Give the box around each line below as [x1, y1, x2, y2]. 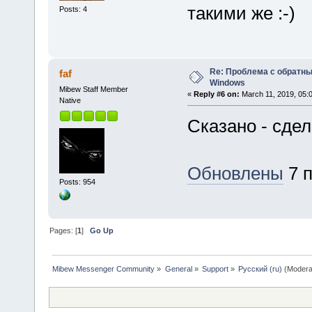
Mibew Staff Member [58, 85, 128, 94]
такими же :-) [187, 3, 295, 24]
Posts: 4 [58, 4, 87, 13]
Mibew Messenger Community [52, 265, 155, 274]
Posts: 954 [58, 177, 95, 186]
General [164, 265, 192, 274]
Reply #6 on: [193, 90, 240, 99]
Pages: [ [49, 226, 78, 235]
